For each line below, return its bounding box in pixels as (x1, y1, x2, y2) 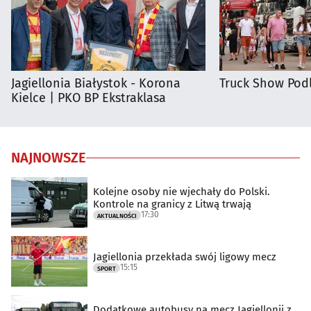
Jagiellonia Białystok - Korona (11, 76, 180, 92)
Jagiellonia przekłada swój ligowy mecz (93, 250, 276, 263)
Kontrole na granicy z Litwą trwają (93, 197, 251, 210)
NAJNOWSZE (11, 149, 86, 167)
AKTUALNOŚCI (97, 212, 137, 219)
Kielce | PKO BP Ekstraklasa (11, 90, 166, 106)
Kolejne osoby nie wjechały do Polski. (93, 185, 270, 198)
